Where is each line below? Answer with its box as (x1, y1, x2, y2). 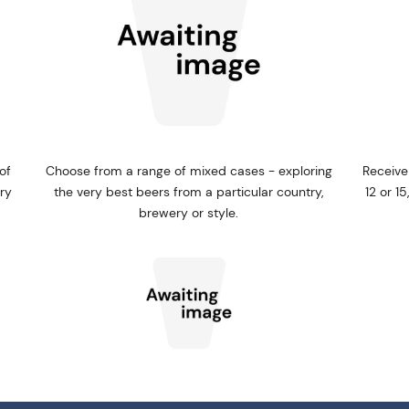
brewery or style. (139, 204, 239, 221)
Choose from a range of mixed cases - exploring (45, 163, 332, 179)
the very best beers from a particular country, (54, 184, 324, 200)
